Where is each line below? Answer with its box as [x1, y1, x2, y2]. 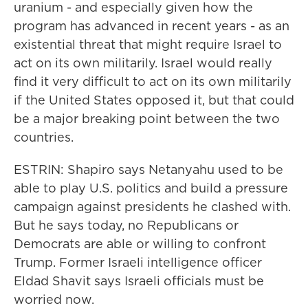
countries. [14, 129, 74, 146]
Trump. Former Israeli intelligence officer [14, 254, 262, 271]
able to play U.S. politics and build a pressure [14, 179, 288, 197]
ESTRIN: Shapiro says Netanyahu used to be [14, 161, 283, 178]
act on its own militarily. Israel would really [14, 54, 272, 71]
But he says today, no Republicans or [14, 217, 239, 234]
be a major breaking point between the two [14, 110, 280, 127]
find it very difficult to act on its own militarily [14, 73, 291, 90]
